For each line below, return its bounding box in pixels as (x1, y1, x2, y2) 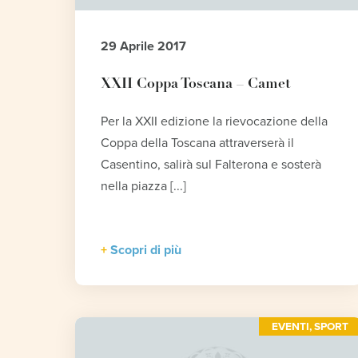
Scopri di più (110, 241, 182, 258)
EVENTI (272, 320, 310, 333)
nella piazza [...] (101, 177, 187, 194)
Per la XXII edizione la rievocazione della (101, 113, 328, 129)
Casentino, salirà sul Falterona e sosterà (101, 156, 322, 173)
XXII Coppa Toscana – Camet (101, 77, 292, 91)
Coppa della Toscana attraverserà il (101, 134, 295, 151)
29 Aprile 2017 (101, 38, 187, 54)
